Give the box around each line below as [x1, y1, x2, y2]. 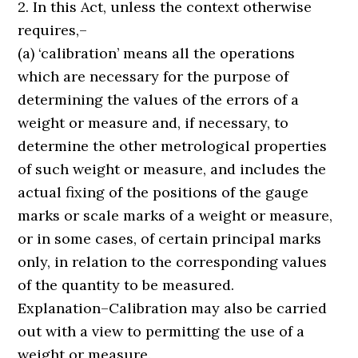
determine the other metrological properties [18, 137, 328, 155]
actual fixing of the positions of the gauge [18, 183, 309, 201]
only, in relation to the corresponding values [18, 253, 328, 271]
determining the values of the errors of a [18, 90, 300, 109]
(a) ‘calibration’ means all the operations [18, 44, 296, 62]
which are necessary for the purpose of [18, 67, 289, 86]
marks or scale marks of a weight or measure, [18, 206, 333, 225]
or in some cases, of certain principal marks [18, 229, 322, 248]
